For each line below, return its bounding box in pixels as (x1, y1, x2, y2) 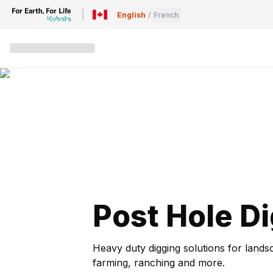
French (154, 10, 179, 19)
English (117, 10, 146, 19)
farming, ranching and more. (93, 257, 225, 269)
